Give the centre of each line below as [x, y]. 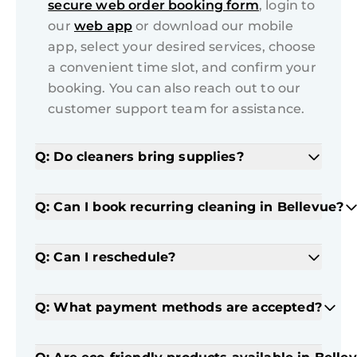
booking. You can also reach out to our [175, 88]
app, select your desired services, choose [182, 47]
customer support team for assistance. [177, 109]
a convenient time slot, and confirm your [182, 68]
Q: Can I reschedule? [106, 257]
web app [103, 26]
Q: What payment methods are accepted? [178, 308]
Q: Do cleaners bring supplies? [139, 157]
